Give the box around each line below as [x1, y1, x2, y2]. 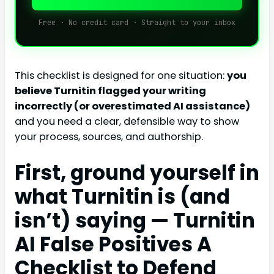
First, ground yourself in [15, 159, 259, 187]
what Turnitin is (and [15, 183, 230, 211]
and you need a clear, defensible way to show [15, 114, 239, 128]
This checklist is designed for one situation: [15, 68, 227, 83]
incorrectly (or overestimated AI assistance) [15, 99, 250, 113]
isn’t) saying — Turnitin [15, 207, 255, 235]
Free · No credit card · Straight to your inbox [39, 18, 235, 28]
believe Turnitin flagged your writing [15, 84, 206, 98]
